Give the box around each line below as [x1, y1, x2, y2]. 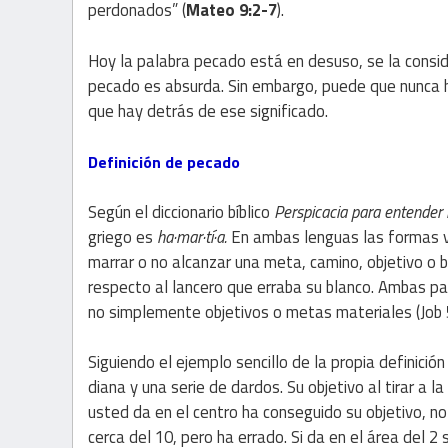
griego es [88, 224, 157, 250]
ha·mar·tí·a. [157, 224, 227, 250]
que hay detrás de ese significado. [88, 97, 328, 124]
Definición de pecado [88, 149, 240, 174]
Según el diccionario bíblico [88, 199, 274, 225]
